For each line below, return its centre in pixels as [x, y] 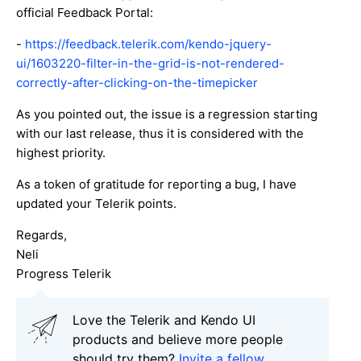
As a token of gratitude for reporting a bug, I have [156, 184]
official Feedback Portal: [85, 12]
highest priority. [61, 152]
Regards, [41, 234]
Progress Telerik [64, 273]
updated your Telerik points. [96, 203]
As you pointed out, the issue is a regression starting [167, 114]
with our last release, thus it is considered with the [160, 133]
